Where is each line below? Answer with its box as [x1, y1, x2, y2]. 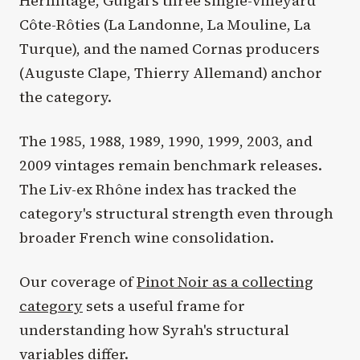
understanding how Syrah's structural [19, 320, 289, 341]
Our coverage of [19, 272, 137, 292]
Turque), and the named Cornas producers [19, 38, 320, 59]
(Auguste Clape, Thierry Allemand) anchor [19, 62, 322, 83]
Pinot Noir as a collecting [137, 272, 313, 292]
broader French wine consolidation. [19, 227, 274, 248]
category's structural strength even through [19, 203, 333, 224]
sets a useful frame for [83, 296, 245, 317]
